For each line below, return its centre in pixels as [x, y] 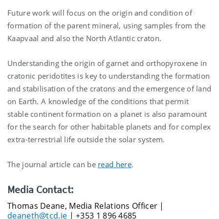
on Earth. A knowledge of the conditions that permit [98, 101]
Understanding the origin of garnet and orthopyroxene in [107, 63]
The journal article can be [53, 164]
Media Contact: [41, 190]
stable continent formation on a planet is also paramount [107, 114]
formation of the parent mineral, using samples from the [107, 26]
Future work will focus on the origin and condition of [100, 13]
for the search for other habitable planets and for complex [109, 127]
